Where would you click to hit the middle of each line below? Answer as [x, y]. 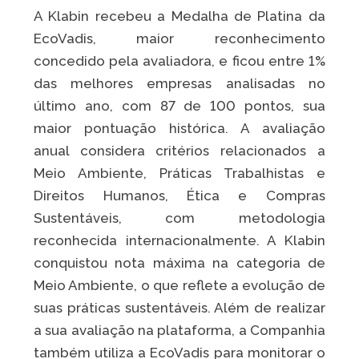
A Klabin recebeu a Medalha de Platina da [179, 16]
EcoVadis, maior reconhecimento [179, 39]
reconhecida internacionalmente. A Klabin [179, 241]
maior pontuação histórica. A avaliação [179, 129]
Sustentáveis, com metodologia [179, 218]
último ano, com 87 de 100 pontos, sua [179, 106]
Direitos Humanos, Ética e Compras [179, 196]
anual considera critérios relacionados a [179, 151]
